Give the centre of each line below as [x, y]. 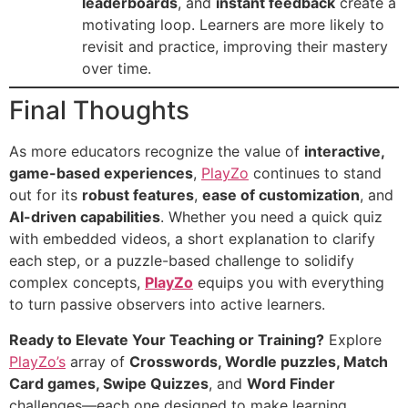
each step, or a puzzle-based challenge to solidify [182, 261]
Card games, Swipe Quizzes [109, 383]
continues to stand [315, 173]
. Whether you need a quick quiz [271, 217]
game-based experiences [101, 173]
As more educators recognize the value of [157, 152]
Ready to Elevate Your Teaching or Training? [167, 339]
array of [97, 361]
